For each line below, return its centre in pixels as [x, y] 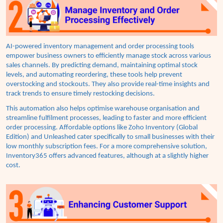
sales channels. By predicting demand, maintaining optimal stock [102, 65]
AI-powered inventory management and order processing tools [100, 46]
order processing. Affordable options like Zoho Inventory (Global [102, 127]
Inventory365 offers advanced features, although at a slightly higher [107, 156]
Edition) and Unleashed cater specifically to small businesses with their [110, 137]
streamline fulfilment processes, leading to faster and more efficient [106, 118]
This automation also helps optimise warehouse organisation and [103, 109]
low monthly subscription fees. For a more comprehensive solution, [107, 146]
